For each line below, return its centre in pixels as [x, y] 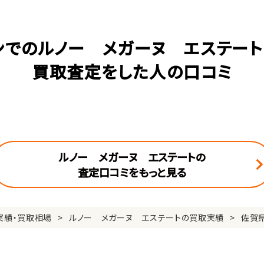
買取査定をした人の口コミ [132, 71]
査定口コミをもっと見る [132, 172]
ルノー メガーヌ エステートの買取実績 [146, 217]
